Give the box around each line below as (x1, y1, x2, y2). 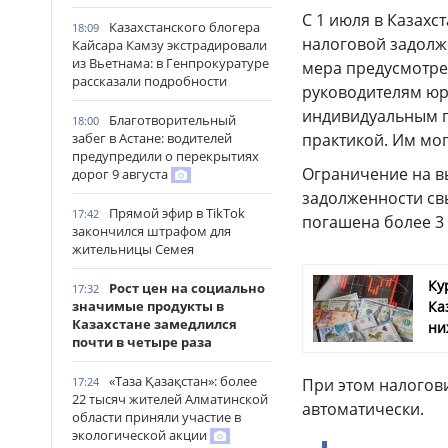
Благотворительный (109, 111, 236, 129)
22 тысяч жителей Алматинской (72, 390, 268, 408)
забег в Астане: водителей (72, 129, 232, 147)
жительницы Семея (72, 240, 194, 258)
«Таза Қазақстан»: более (109, 372, 257, 390)
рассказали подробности (72, 72, 227, 90)
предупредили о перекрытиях (72, 147, 259, 165)
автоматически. (302, 397, 424, 420)
